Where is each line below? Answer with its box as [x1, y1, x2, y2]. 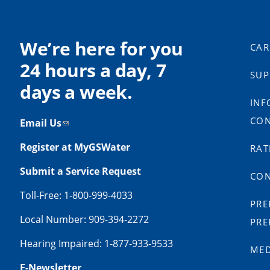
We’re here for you [20, 36, 183, 61]
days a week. [20, 80, 133, 105]
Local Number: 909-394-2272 [20, 213, 149, 227]
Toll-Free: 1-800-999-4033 [20, 189, 133, 202]
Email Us [20, 116, 62, 130]
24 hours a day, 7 [20, 58, 166, 83]
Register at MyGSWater [20, 140, 133, 154]
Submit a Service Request [20, 165, 144, 178]
